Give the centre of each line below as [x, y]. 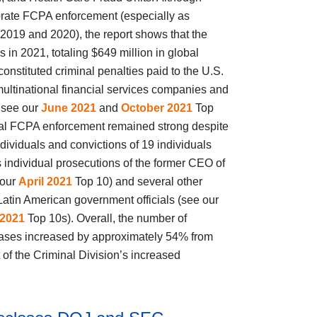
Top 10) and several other [137, 182]
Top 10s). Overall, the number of [105, 219]
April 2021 [45, 182]
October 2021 [156, 108]
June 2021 [68, 108]
